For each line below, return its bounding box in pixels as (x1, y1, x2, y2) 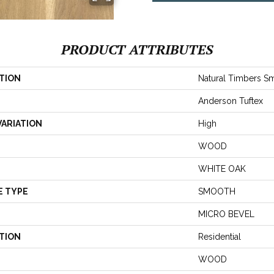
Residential (198, 231, 241, 242)
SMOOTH (198, 186, 235, 196)
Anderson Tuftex (198, 95, 263, 106)
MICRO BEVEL (198, 209, 254, 219)
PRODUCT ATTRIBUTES (61, 40, 213, 58)
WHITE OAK (198, 163, 246, 174)
